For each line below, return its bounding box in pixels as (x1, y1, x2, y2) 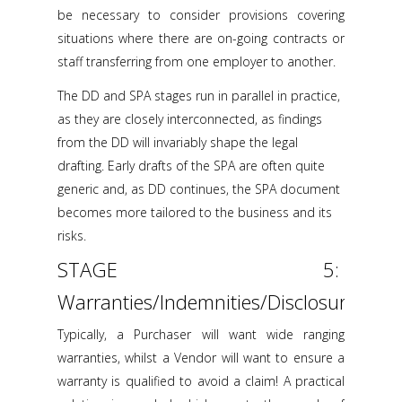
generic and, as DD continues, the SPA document (57, 180, 340, 197)
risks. (57, 227, 86, 244)
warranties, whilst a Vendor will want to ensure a (57, 349, 345, 366)
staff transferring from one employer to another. (57, 53, 336, 70)
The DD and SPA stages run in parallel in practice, (57, 87, 340, 104)
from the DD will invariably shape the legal (57, 134, 298, 151)
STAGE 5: (57, 256, 345, 283)
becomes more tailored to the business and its (57, 204, 332, 221)
